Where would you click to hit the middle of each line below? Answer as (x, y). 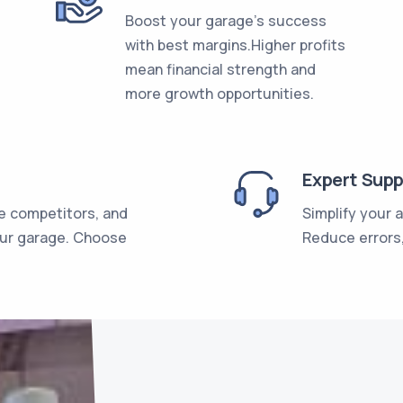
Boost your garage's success (226, 21)
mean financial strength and (221, 69)
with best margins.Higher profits (236, 45)
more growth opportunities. (220, 94)
